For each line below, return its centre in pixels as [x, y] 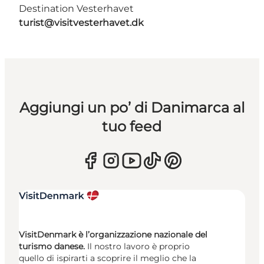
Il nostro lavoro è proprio [137, 247]
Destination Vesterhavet [76, 9]
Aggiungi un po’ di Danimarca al [132, 108]
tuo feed [132, 127]
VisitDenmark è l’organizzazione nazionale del [113, 235]
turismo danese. [52, 247]
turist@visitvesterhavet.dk [81, 23]
